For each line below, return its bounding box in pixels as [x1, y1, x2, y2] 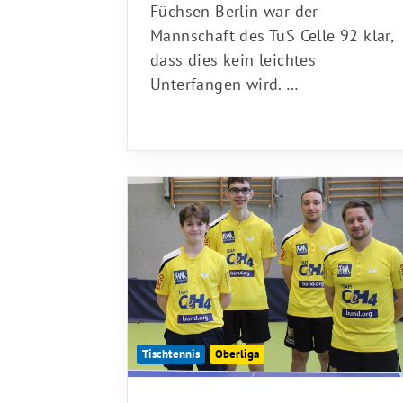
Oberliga [215, 340, 259, 356]
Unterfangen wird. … [150, 67, 300, 89]
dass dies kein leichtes [150, 43, 317, 65]
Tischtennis [142, 340, 200, 356]
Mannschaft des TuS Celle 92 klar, [150, 19, 394, 40]
